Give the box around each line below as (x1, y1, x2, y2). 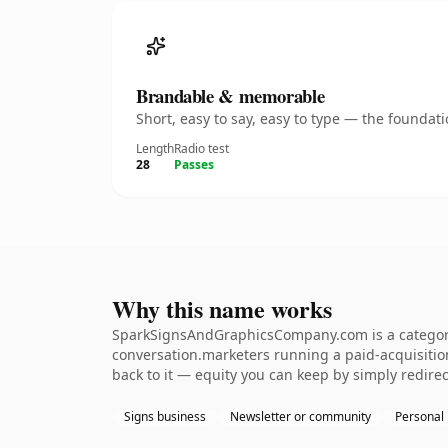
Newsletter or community (230, 408, 371, 425)
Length (136, 140, 174, 157)
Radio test (174, 140, 229, 157)
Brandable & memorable (136, 82, 325, 109)
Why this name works (112, 291, 332, 326)
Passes (174, 156, 214, 173)
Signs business (124, 408, 206, 425)
